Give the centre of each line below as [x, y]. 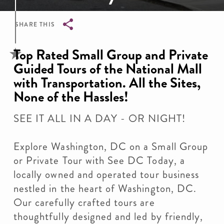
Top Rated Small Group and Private [111, 55]
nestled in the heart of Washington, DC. [105, 188]
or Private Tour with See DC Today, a [99, 160]
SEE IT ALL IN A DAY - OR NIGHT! [100, 118]
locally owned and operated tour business [106, 174]
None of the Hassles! [71, 97]
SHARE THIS [35, 24]
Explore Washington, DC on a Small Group [111, 146]
